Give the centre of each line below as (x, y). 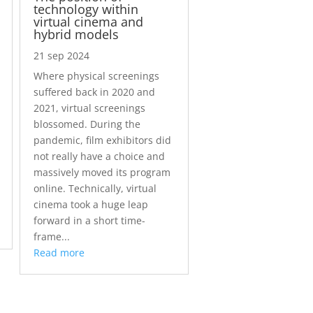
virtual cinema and (88, 22)
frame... (51, 237)
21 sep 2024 (61, 56)
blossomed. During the (87, 124)
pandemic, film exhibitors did (102, 140)
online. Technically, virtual (95, 189)
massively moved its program (102, 173)
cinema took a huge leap (90, 205)
